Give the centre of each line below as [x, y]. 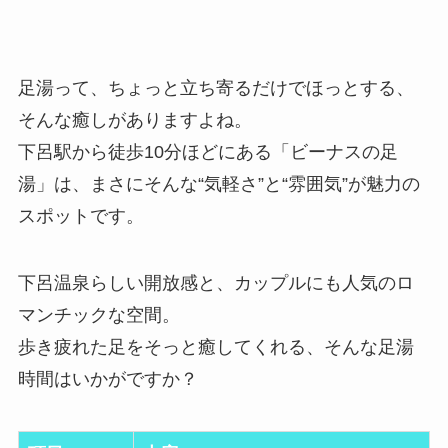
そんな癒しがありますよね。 [134, 119]
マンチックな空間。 [98, 315]
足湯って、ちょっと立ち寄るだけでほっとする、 [215, 87]
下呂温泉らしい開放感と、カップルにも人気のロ [215, 283]
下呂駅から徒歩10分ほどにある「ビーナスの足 [207, 151]
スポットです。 [80, 215]
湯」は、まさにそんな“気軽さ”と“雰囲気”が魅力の [218, 183]
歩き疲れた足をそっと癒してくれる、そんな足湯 [215, 347]
